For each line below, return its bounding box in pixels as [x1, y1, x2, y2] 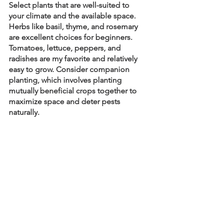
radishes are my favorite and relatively [9, 54, 139, 63]
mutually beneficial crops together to [9, 86, 139, 95]
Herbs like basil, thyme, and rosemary [9, 21, 140, 31]
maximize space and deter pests [9, 96, 122, 106]
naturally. [9, 107, 39, 117]
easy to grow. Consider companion [9, 64, 131, 74]
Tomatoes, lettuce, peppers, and [9, 43, 123, 53]
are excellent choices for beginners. [9, 32, 134, 42]
